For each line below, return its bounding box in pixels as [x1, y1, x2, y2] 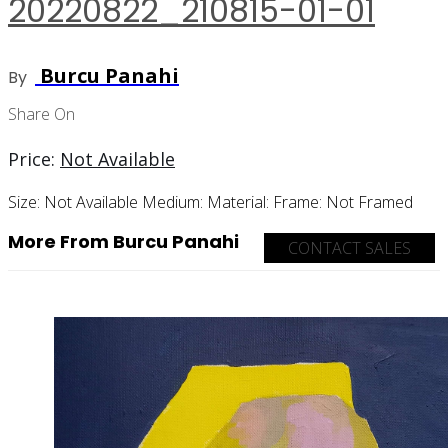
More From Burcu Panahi [8, 228, 239, 254]
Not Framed [326, 190, 413, 213]
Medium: [142, 190, 207, 213]
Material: [207, 190, 273, 213]
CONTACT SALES [280, 236, 419, 259]
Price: [8, 146, 60, 171]
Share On [8, 102, 75, 125]
